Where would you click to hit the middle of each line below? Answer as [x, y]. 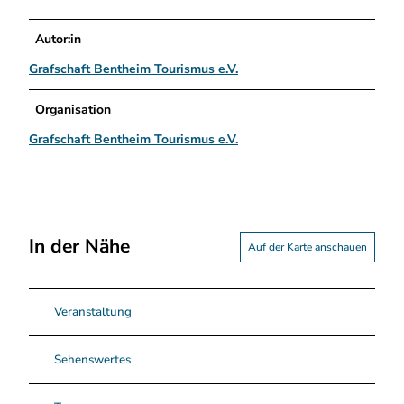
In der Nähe [79, 247]
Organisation [73, 109]
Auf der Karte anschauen [308, 247]
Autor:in [58, 39]
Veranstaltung [93, 312]
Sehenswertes [92, 359]
